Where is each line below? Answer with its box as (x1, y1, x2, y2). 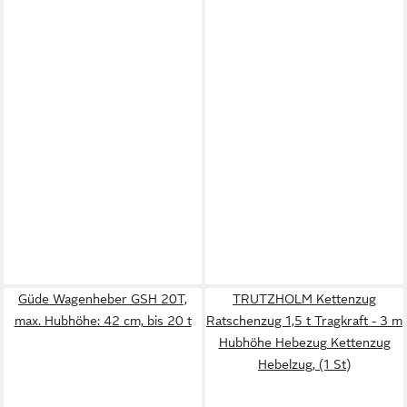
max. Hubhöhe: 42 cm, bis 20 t (14, 313, 192, 328)
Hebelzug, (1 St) (258, 357, 351, 372)
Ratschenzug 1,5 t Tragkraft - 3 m (206, 313, 402, 328)
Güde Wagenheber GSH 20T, (18, 292, 187, 306)
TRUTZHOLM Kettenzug (233, 292, 376, 306)
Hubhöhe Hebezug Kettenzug (218, 335, 391, 350)
